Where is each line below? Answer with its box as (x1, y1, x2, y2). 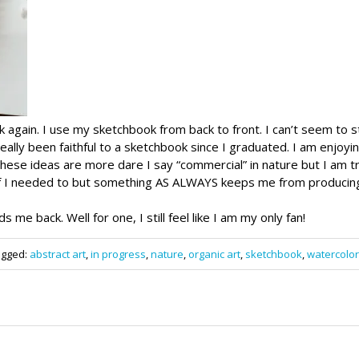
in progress (90, 246, 146, 261)
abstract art (29, 246, 86, 261)
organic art (188, 246, 240, 261)
